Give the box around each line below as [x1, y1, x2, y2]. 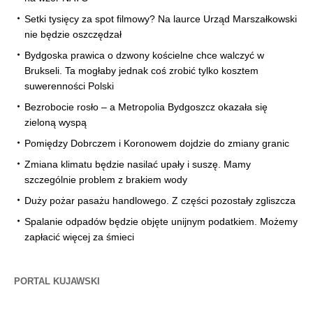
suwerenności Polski [24, 80, 114, 92]
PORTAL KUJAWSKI [14, 276, 100, 287]
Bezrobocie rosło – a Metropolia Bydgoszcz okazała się [24, 101, 268, 113]
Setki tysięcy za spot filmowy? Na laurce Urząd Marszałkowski [24, 13, 297, 25]
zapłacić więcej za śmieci [24, 231, 134, 243]
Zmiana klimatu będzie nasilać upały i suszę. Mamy [24, 159, 251, 170]
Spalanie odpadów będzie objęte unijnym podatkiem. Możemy [24, 216, 298, 228]
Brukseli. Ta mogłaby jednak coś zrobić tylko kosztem [24, 65, 259, 77]
